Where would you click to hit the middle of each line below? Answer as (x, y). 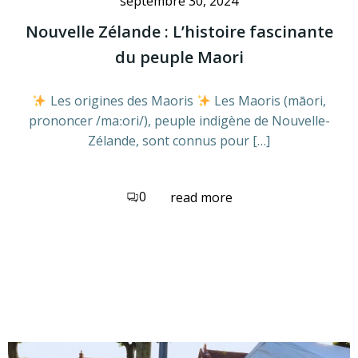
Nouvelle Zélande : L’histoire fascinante (179, 32)
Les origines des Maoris (121, 101)
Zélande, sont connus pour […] (179, 141)
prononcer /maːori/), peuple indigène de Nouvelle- (179, 121)
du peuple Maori (179, 57)
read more (201, 197)
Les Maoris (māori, (268, 101)
